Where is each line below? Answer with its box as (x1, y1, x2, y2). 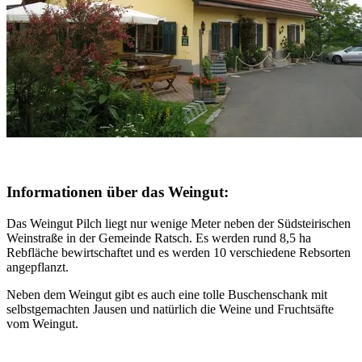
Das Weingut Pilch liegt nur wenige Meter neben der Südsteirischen (6, 216, 351, 230)
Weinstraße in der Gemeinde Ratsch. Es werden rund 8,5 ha (6, 230, 311, 245)
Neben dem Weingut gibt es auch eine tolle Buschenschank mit (6, 287, 327, 301)
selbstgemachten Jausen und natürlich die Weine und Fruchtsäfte (6, 301, 334, 316)
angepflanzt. (6, 259, 69, 274)
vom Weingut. (6, 316, 78, 330)
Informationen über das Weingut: (6, 183, 229, 201)
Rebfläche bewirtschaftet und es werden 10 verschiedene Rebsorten (6, 245, 351, 259)
